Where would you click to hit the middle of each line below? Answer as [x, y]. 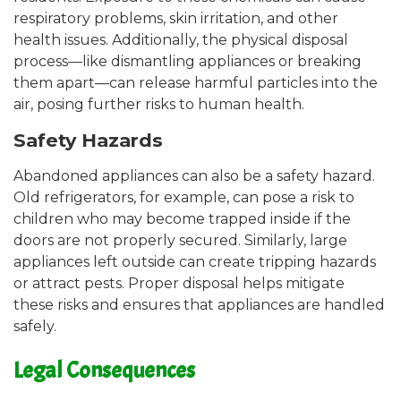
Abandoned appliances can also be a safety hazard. [194, 176]
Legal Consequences [104, 370]
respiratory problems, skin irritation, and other [176, 19]
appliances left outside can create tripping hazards [195, 262]
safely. [35, 327]
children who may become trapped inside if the [182, 219]
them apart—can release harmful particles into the [196, 83]
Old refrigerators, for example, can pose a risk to [184, 198]
